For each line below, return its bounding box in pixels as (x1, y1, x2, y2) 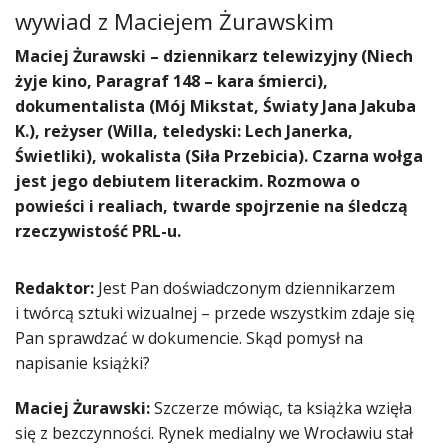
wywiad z (15, 6, 114, 37)
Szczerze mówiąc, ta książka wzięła (150, 397, 412, 420)
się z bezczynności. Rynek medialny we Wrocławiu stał (15, 422, 413, 445)
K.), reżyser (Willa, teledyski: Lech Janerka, (15, 120, 353, 143)
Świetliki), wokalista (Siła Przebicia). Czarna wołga (15, 145, 423, 168)
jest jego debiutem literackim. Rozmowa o (15, 170, 360, 193)
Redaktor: (15, 277, 94, 300)
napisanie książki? (15, 352, 150, 375)
